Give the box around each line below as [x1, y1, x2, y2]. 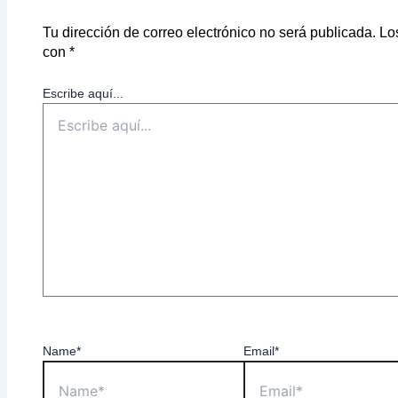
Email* [243, 344, 280, 359]
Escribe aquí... [43, 86, 123, 101]
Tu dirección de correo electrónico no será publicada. [43, 25, 376, 41]
